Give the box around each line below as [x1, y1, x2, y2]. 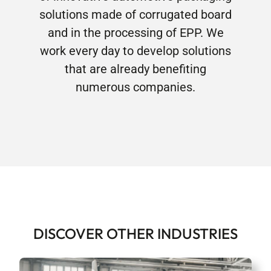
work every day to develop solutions [40, 44, 231, 59]
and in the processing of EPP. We [47, 25, 224, 41]
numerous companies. [76, 80, 195, 95]
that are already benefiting [65, 62, 206, 77]
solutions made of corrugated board [39, 7, 232, 22]
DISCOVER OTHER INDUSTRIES [33, 224, 238, 243]
